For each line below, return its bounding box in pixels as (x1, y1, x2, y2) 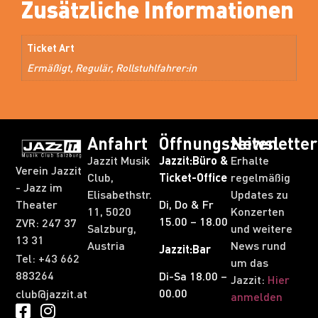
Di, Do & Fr (159, 197, 214, 212)
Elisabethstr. (87, 187, 152, 202)
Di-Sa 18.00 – (159, 268, 227, 284)
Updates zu (231, 187, 288, 202)
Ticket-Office (159, 170, 227, 185)
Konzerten (231, 204, 285, 219)
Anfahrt (87, 132, 148, 155)
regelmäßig (231, 170, 290, 185)
